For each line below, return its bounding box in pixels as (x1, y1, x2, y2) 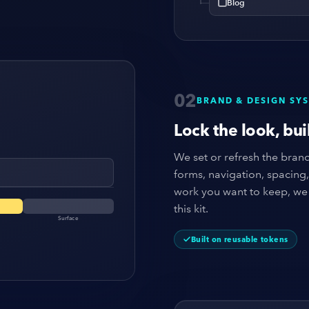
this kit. (174, 202, 208, 215)
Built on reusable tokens (191, 235, 288, 244)
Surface (57, 214, 79, 221)
